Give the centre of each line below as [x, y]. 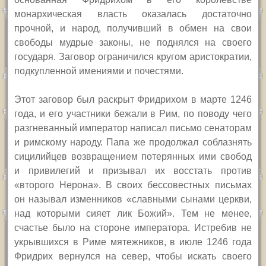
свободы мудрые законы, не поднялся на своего [133, 43]
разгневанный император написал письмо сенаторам [133, 128]
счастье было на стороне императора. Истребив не [133, 228]
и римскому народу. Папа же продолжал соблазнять [133, 142]
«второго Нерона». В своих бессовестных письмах [133, 185]
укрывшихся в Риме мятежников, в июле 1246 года [133, 242]
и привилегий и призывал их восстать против [133, 171]
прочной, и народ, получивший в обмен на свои [133, 28]
